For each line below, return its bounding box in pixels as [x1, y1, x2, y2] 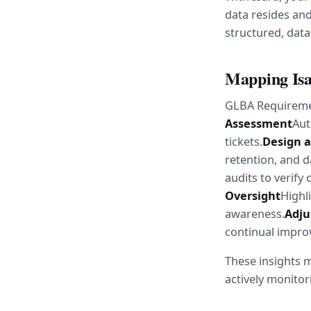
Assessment [225, 115, 292, 131]
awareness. [225, 205, 285, 221]
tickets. [225, 133, 262, 149]
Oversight [225, 187, 280, 203]
